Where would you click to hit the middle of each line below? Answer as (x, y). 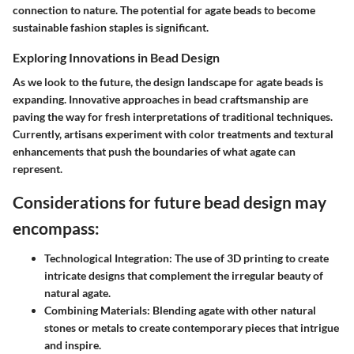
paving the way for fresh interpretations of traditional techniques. (173, 117)
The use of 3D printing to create (250, 258)
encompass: (56, 228)
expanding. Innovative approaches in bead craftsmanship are (160, 100)
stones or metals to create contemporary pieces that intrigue (192, 327)
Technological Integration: (108, 258)
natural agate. (77, 292)
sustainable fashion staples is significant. (111, 28)
